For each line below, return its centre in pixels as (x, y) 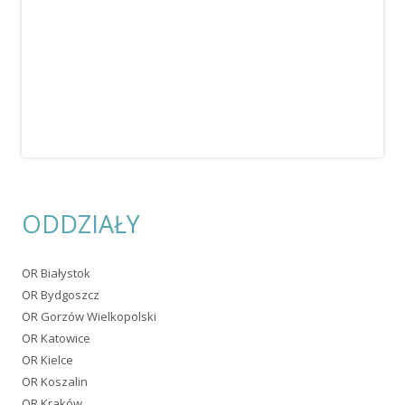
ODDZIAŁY (81, 224)
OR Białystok (56, 273)
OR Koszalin (55, 382)
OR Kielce (47, 360)
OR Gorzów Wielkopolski (89, 317)
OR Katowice (56, 339)
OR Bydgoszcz (61, 295)
